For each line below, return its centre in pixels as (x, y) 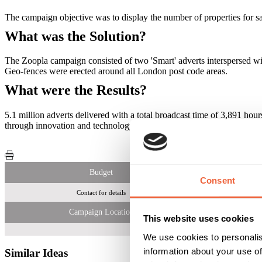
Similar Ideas (36, 253)
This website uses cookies (198, 219)
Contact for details (101, 193)
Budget (101, 173)
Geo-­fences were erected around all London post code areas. (116, 71)
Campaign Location (101, 212)
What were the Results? (76, 90)
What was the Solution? (75, 36)
